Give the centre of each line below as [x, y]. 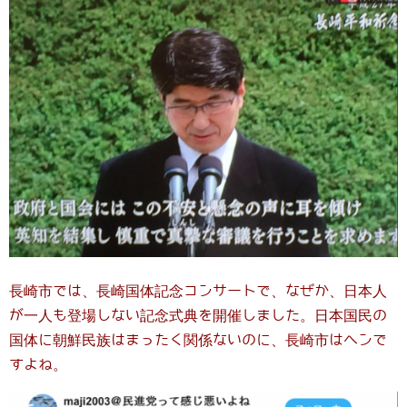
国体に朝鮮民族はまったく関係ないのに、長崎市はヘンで [198, 340]
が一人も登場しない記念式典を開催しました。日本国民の [198, 315]
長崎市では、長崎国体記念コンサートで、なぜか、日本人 [198, 291]
